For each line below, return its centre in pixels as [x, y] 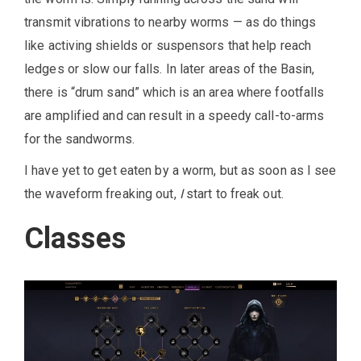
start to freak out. [233, 194]
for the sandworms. [79, 139]
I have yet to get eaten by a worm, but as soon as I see [180, 171]
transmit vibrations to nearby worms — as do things [170, 23]
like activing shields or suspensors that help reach [168, 46]
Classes [75, 239]
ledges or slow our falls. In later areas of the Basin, [170, 69]
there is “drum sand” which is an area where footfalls [174, 93]
